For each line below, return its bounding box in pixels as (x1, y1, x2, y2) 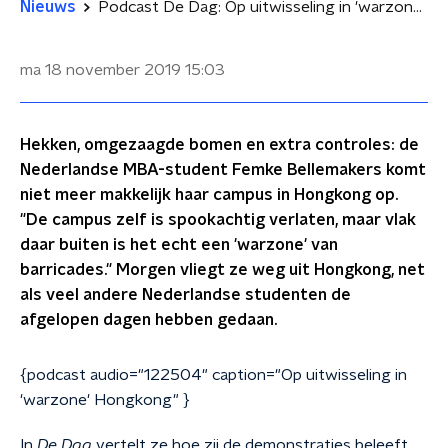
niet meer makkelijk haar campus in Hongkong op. (20, 187, 398, 203)
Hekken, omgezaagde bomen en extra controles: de (20, 137, 419, 153)
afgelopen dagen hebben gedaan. (20, 312, 277, 328)
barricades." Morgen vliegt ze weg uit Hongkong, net (20, 262, 425, 278)
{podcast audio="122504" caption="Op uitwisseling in (20, 367, 407, 383)
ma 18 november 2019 (20, 62, 181, 78)
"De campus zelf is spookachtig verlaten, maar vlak (20, 212, 416, 228)
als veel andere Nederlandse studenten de (20, 287, 351, 303)
